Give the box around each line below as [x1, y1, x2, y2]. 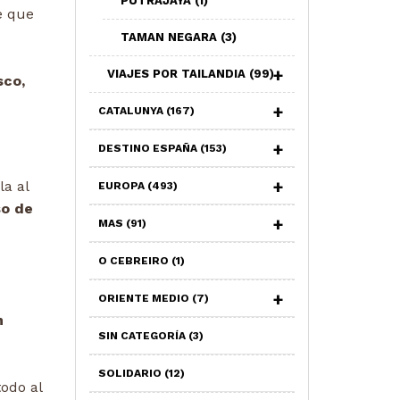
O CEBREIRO [97, 254, 171, 267]
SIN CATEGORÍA [97, 329, 188, 342]
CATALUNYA [97, 104, 166, 117]
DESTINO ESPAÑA [97, 142, 200, 154]
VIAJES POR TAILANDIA [106, 67, 249, 80]
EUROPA [97, 179, 147, 192]
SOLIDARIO [97, 367, 164, 379]
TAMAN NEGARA [120, 30, 221, 44]
